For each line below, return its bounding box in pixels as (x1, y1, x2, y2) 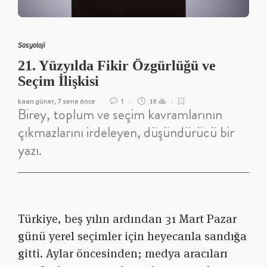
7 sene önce (58, 97, 95, 106)
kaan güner (18, 97, 54, 106)
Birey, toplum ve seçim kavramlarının (18, 104, 222, 125)
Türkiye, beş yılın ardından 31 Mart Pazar (18, 211, 237, 227)
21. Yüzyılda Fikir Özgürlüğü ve (18, 58, 216, 74)
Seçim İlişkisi (18, 73, 103, 89)
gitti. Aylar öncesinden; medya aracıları (18, 246, 228, 262)
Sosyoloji (18, 40, 45, 51)
